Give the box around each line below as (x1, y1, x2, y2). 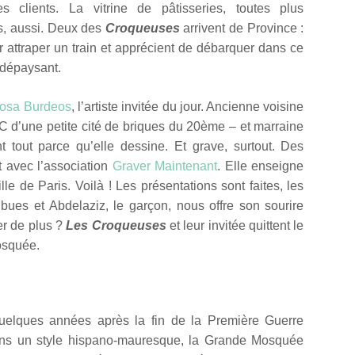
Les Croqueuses (66, 218, 166, 232)
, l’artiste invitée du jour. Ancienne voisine (71, 99, 304, 113)
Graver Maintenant (112, 158, 218, 173)
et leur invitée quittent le (166, 218, 304, 232)
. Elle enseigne (217, 158, 304, 173)
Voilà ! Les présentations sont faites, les (75, 178, 304, 193)
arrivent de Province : (179, 21, 304, 35)
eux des (56, 21, 105, 35)
